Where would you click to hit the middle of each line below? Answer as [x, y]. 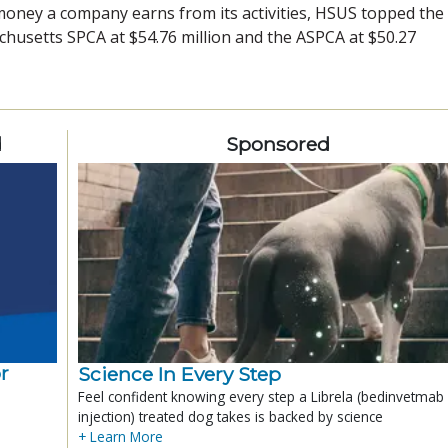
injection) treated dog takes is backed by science [230, 416]
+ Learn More [120, 436]
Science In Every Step [179, 373]
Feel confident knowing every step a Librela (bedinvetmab [261, 396]
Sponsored [277, 143]
